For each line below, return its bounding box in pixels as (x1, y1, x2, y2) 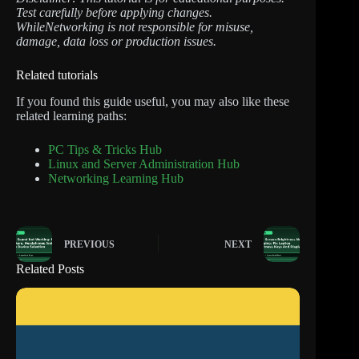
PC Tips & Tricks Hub (48, 142, 162, 156)
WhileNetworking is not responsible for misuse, (16, 19, 253, 34)
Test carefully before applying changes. (16, 5, 212, 19)
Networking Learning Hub (48, 171, 184, 185)
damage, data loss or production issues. (16, 34, 216, 48)
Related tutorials (16, 67, 98, 82)
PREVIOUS (64, 239, 115, 251)
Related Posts (16, 261, 84, 276)
